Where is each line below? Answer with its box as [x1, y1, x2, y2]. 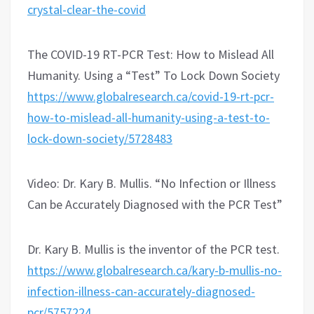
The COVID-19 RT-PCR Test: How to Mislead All [27, 46, 274, 62]
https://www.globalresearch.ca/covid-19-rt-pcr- [27, 88, 274, 104]
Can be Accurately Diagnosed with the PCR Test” [27, 196, 282, 212]
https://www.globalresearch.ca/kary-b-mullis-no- [27, 261, 282, 278]
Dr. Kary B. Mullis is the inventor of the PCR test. [27, 240, 280, 257]
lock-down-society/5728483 [27, 130, 172, 146]
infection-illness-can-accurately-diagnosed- [27, 282, 255, 299]
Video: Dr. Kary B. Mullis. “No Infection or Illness [27, 175, 276, 191]
